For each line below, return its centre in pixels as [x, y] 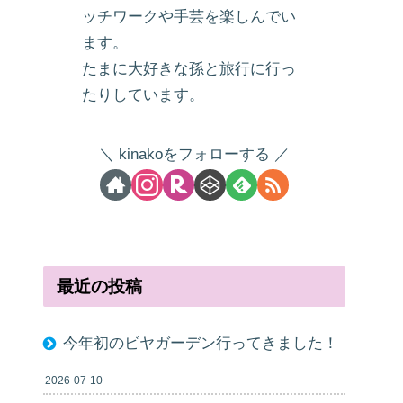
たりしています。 [143, 95]
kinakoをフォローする [194, 154]
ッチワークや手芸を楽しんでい [188, 17]
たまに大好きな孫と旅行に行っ [188, 69]
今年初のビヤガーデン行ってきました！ [201, 343]
